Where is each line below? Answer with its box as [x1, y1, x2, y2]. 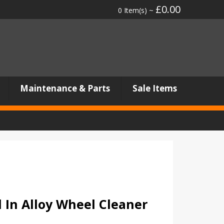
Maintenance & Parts [19, 82, 110, 94]
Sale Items [132, 82, 177, 94]
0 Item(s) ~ [118, 5, 155, 15]
